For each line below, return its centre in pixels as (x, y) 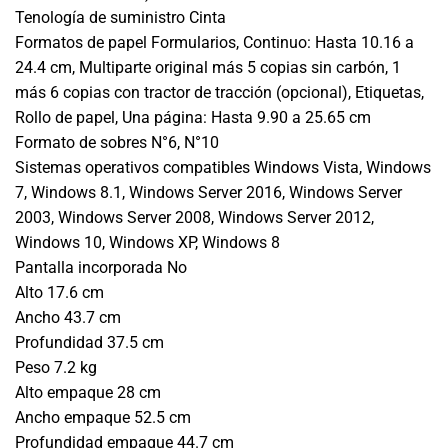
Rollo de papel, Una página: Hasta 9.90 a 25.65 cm (193, 118)
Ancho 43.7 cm (68, 318)
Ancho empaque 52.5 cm (103, 418)
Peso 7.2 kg (56, 368)
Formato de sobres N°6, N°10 (117, 143)
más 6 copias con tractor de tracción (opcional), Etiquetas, (219, 93)
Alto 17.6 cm (59, 293)
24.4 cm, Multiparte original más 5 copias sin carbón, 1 (208, 68)
